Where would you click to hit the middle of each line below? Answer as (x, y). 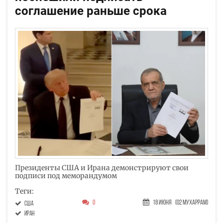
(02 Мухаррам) (192, 203)
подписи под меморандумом (66, 175)
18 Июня (163, 203)
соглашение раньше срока (91, 11)
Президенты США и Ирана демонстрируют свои (102, 167)
